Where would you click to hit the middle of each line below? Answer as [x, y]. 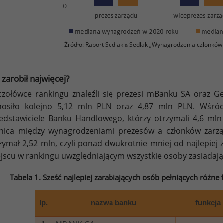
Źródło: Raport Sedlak [95, 44]
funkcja [208, 202]
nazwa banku [113, 202]
